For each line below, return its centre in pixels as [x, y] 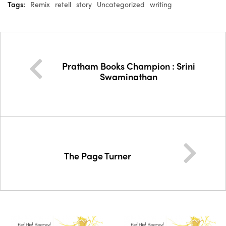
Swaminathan [128, 76]
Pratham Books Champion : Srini [128, 66]
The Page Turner [98, 155]
